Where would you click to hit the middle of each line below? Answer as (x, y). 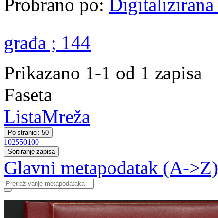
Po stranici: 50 (28, 133)
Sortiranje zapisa (31, 152)
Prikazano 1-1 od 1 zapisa (103, 73)
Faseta (28, 95)
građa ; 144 (47, 43)
